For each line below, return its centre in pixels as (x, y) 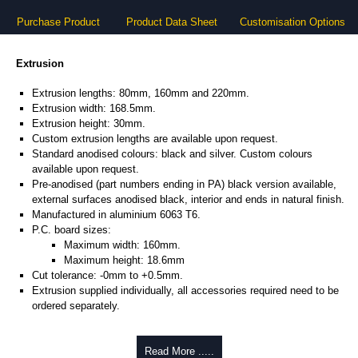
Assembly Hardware (65, 336)
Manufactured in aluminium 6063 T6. (116, 215)
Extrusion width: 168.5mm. (94, 109)
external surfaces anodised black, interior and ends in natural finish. (188, 200)
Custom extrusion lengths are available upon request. (155, 139)
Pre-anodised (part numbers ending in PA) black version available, (184, 185)
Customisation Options (292, 22)
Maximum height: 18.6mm (124, 261)
